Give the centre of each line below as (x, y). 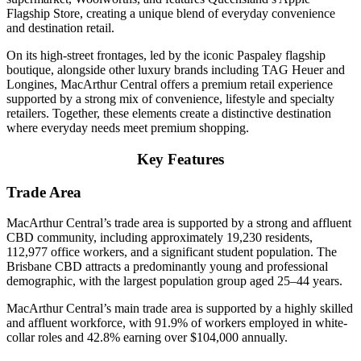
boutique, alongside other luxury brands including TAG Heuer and (176, 70)
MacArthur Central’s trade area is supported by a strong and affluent (179, 223)
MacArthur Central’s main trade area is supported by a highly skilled (180, 309)
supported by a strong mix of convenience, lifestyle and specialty (170, 99)
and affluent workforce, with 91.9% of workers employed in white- (177, 323)
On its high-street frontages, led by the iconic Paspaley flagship (166, 56)
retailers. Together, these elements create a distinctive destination (169, 114)
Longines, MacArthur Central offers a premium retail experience (170, 85)
